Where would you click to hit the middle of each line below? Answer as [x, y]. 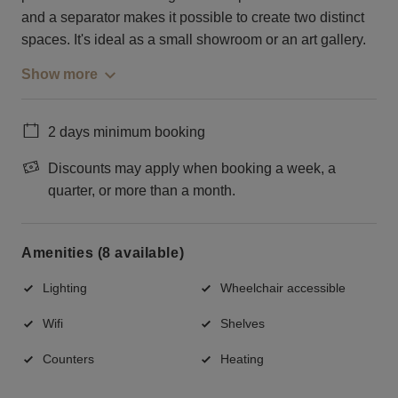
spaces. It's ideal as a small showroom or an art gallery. [194, 39]
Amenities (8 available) [103, 253]
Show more [60, 74]
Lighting [65, 287]
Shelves [243, 323]
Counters [68, 358]
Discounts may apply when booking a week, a [192, 168]
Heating [242, 358]
